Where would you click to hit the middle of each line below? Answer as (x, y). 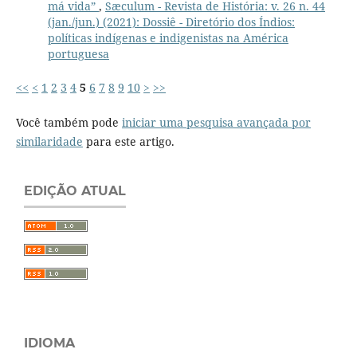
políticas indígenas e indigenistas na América (168, 38)
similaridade (49, 142)
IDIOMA (49, 343)
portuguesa (78, 54)
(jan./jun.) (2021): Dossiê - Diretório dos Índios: (171, 22)
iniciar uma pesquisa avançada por (216, 123)
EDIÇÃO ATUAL (75, 191)
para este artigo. (128, 142)
